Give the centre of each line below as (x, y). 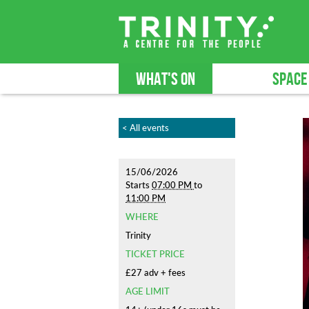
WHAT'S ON (166, 80)
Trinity (138, 235)
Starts (139, 185)
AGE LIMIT (148, 291)
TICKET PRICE (155, 254)
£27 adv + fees (156, 272)
